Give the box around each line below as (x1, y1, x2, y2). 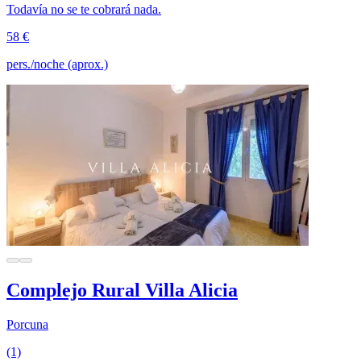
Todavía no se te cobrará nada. (6, 2, 161, 16)
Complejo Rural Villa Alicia (6, 279, 238, 301)
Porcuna (6, 317, 48, 331)
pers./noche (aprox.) (6, 56, 108, 71)
